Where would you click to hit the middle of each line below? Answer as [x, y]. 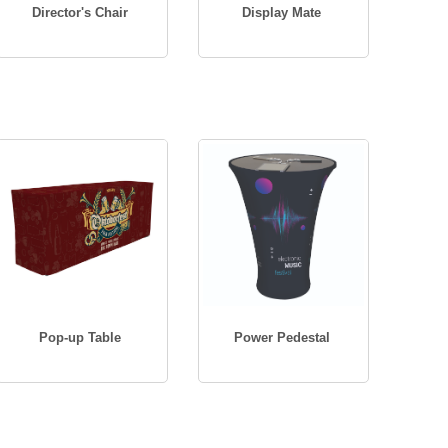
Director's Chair [80, 12]
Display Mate [282, 12]
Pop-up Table [80, 337]
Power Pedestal [281, 337]
